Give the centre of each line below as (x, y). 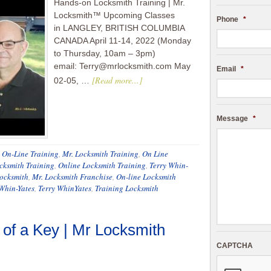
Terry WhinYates (65, 188)
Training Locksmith (127, 188)
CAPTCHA (235, 246)
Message (232, 119)
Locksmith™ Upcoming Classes (114, 15)
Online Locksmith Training (102, 165)
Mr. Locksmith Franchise (72, 177)
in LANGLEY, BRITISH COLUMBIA (119, 28)
